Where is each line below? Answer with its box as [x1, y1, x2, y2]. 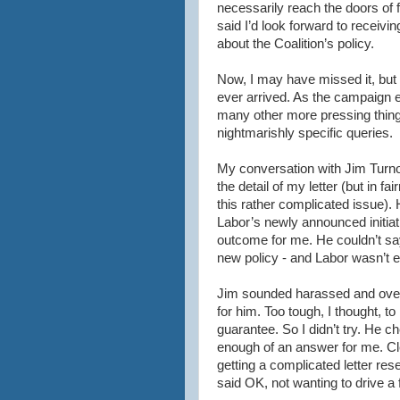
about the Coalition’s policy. [217, 37, 374, 51]
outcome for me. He [217, 233, 337, 247]
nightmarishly [217, 126, 295, 140]
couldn [337, 233, 375, 247]
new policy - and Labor [217, 251, 352, 265]
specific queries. [295, 126, 393, 140]
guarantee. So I [217, 322, 309, 337]
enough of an [217, 340, 296, 354]
